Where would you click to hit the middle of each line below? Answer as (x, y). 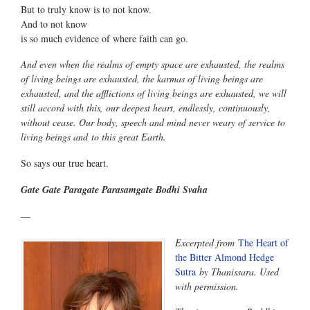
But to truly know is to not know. (86, 9)
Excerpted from (207, 242)
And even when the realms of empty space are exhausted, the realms (153, 64)
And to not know (54, 24)
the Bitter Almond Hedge (225, 257)
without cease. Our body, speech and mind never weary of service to (153, 122)
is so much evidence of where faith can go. (104, 38)
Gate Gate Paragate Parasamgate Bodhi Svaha (114, 190)
